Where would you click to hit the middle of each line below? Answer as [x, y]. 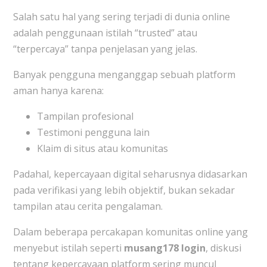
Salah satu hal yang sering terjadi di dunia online [121, 17]
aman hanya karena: [58, 91]
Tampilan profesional [85, 117]
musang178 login [164, 248]
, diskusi [223, 248]
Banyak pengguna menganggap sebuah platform [124, 75]
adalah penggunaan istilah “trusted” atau [105, 33]
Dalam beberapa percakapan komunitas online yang [130, 232]
